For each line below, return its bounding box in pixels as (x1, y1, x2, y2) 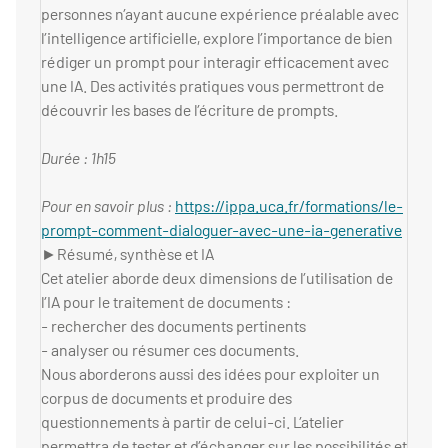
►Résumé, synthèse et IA (41, 244, 214, 264)
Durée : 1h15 (41, 148, 116, 168)
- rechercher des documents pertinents (41, 316, 306, 336)
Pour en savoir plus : (41, 196, 175, 216)
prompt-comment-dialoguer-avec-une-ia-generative (41, 220, 402, 240)
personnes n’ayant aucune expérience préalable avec (41, 4, 399, 24)
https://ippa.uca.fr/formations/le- (175, 196, 403, 216)
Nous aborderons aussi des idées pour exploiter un (41, 364, 380, 384)
